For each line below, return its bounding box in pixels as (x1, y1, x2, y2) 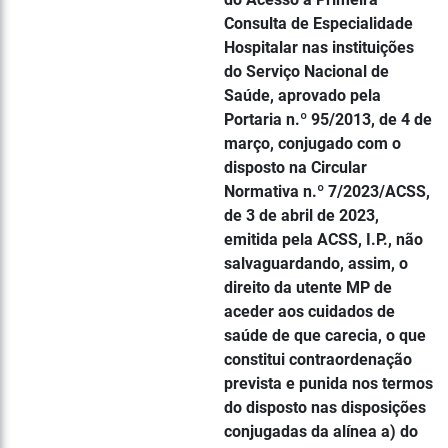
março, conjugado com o (224, 134, 401, 153)
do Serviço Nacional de (224, 62, 389, 81)
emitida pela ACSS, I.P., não (224, 230, 423, 249)
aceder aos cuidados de (224, 302, 395, 321)
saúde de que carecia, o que (224, 326, 426, 345)
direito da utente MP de (224, 278, 392, 297)
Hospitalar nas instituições (224, 38, 414, 57)
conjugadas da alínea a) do (224, 422, 418, 441)
